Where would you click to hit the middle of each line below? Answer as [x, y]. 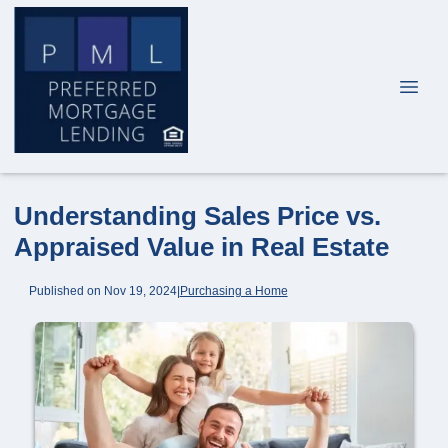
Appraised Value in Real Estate [201, 247]
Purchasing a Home [233, 290]
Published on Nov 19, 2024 [102, 290]
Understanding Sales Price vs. [197, 216]
